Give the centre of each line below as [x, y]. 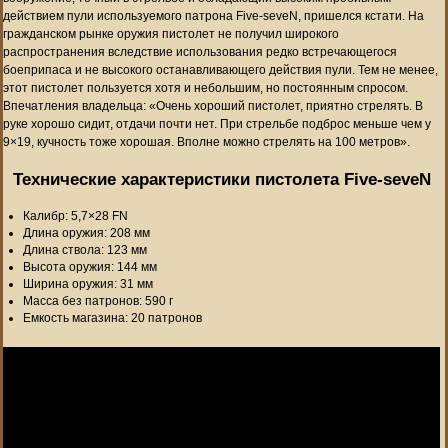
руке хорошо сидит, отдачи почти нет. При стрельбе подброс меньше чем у [217, 123]
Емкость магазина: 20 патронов [112, 317]
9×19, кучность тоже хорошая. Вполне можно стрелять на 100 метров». [206, 141]
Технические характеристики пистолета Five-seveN [221, 179]
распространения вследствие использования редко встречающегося [200, 51]
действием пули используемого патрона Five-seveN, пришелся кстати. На [213, 15]
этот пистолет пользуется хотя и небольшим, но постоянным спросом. [205, 87]
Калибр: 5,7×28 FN [75, 215]
